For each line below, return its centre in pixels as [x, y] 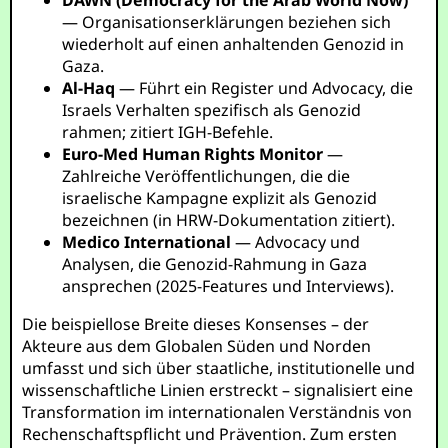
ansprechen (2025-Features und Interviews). [228, 286]
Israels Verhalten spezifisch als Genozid [212, 110]
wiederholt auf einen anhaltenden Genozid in [233, 44]
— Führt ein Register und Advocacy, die [264, 88]
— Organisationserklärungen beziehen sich [227, 22]
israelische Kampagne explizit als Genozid [220, 198]
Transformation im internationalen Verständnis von [217, 412]
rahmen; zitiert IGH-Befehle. [168, 132]
